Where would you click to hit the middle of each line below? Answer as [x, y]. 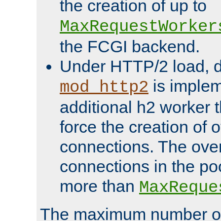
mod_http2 [104, 87]
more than [99, 186]
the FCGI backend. [130, 46]
